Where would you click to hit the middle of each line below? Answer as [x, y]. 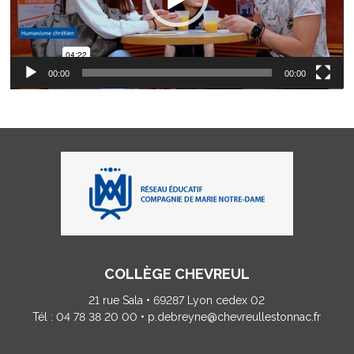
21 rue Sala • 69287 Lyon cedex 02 [177, 301]
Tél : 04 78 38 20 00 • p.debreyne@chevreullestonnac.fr [177, 317]
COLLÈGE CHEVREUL [177, 274]
